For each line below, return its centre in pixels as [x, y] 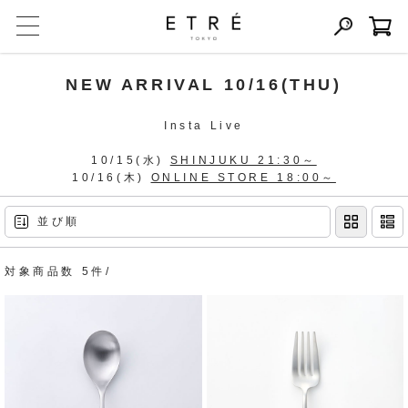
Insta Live [204, 126]
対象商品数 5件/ [58, 271]
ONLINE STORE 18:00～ [243, 178]
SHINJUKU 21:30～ [243, 160]
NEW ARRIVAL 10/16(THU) [204, 85]
